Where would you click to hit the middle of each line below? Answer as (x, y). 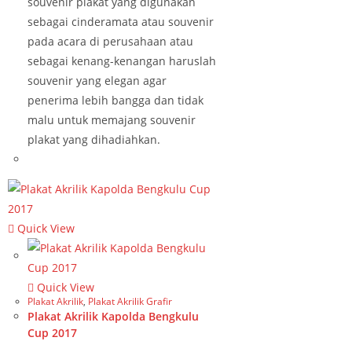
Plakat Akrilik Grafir (130, 301)
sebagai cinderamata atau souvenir (121, 22)
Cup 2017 (52, 332)
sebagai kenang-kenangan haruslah (122, 61)
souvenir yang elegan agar (97, 81)
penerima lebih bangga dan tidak (115, 100)
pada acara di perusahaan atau (110, 41)
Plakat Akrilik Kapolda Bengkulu (113, 316)
